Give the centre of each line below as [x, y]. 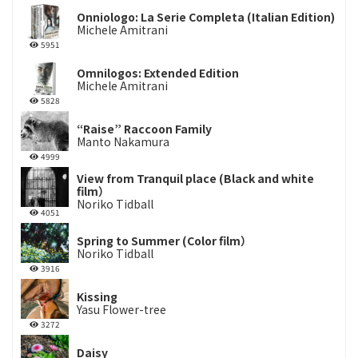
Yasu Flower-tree [121, 309]
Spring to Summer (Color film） [164, 240]
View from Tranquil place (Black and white [195, 178]
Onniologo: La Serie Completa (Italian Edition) [206, 16]
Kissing [97, 296]
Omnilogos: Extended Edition [158, 72]
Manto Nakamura [123, 141]
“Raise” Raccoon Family [144, 128]
